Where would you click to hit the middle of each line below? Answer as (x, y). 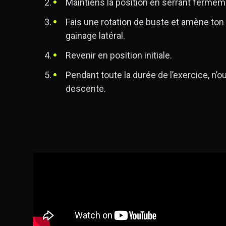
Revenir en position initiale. (119, 55)
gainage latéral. (95, 35)
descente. (86, 88)
